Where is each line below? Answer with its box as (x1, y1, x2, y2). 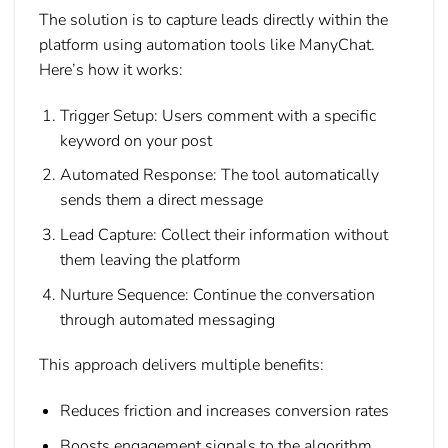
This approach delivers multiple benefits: (39, 354, 324, 377)
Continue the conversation (188, 283, 375, 306)
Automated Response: (59, 164, 217, 187)
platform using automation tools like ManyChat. (39, 33, 375, 56)
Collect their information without (156, 223, 388, 246)
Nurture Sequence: (59, 283, 189, 306)
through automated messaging (59, 308, 275, 331)
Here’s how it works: (39, 58, 183, 81)
